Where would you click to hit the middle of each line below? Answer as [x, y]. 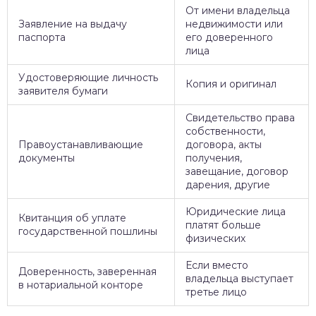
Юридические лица [236, 212]
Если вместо [217, 265]
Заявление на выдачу [73, 24]
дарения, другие [228, 185]
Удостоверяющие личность [88, 78]
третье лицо [216, 292]
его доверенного [229, 37]
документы [47, 158]
